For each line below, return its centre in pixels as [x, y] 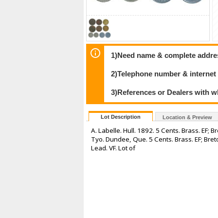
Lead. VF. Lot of [113, 148]
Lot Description [121, 117]
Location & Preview [187, 118]
